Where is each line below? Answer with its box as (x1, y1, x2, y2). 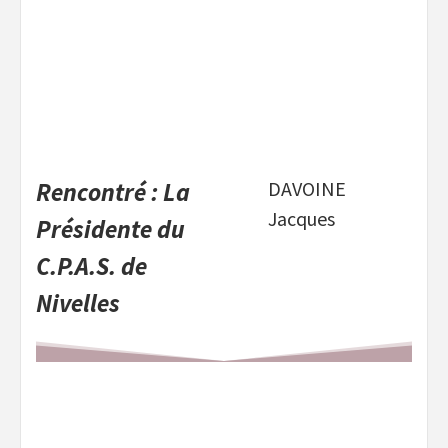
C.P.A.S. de (36, 250, 147, 283)
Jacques (268, 206, 335, 232)
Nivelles (36, 287, 120, 320)
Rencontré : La (36, 176, 190, 209)
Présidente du (36, 213, 185, 246)
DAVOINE (268, 176, 346, 202)
